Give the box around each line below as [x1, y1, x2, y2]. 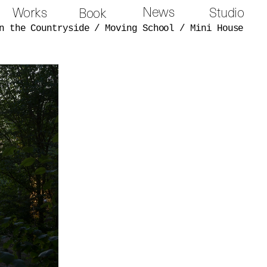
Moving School [105, 23, 175, 34]
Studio [209, 3, 244, 21]
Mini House [190, 23, 244, 34]
